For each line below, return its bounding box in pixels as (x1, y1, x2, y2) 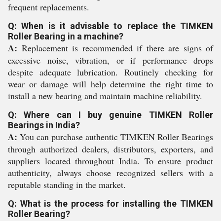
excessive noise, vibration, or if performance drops (8, 54, 213, 66)
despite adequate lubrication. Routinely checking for (8, 66, 213, 78)
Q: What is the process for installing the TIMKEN (8, 198, 213, 209)
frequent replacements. (8, 1, 89, 13)
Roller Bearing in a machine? (8, 31, 123, 41)
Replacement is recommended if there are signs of (17, 42, 213, 54)
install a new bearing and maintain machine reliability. (8, 90, 202, 102)
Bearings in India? (8, 120, 80, 130)
